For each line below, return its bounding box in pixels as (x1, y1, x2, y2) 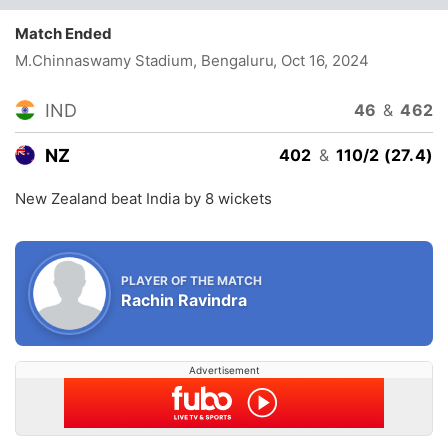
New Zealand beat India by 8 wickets (15, 189, 272, 209)
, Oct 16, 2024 (272, 51, 369, 70)
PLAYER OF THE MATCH (121, 272, 262, 288)
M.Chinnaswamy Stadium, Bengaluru (15, 51, 274, 70)
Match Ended (15, 24, 121, 43)
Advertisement (188, 364, 260, 377)
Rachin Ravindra (121, 289, 247, 310)
